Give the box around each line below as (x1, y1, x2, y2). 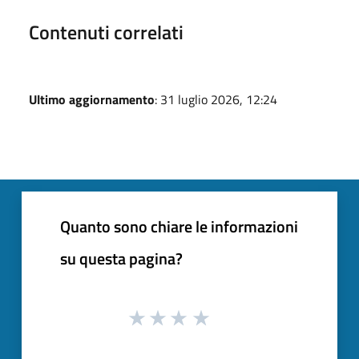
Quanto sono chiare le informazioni (60, 214, 298, 240)
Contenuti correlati (29, 18, 184, 47)
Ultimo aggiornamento (29, 90, 155, 110)
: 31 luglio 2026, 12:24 (155, 90, 277, 110)
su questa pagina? (60, 246, 183, 272)
